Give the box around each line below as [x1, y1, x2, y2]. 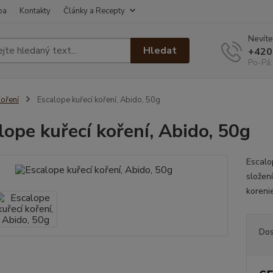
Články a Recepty [63, 5, 125, 16]
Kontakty [19, 5, 51, 16]
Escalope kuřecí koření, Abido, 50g [35, 94, 160, 105]
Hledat [143, 43, 177, 57]
